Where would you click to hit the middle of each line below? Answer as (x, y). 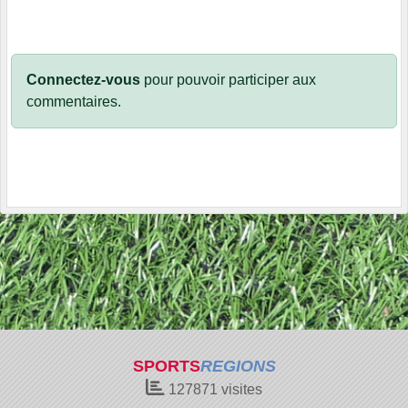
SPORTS (166, 366)
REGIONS (238, 366)
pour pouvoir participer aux (228, 79)
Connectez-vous (83, 79)
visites (240, 389)
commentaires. (74, 101)
